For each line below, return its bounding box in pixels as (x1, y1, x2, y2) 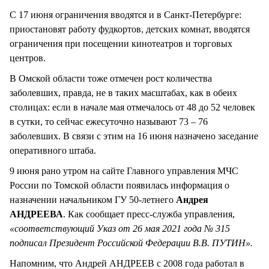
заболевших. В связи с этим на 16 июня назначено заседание (10, 131, 258, 142)
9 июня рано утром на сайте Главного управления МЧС (10, 166, 238, 177)
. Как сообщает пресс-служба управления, (63, 209, 235, 220)
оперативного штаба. (10, 145, 96, 156)
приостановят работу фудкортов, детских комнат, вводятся (10, 23, 250, 34)
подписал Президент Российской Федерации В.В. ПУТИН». (10, 238, 253, 249)
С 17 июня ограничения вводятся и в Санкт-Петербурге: (10, 9, 241, 20)
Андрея (176, 195, 208, 205)
